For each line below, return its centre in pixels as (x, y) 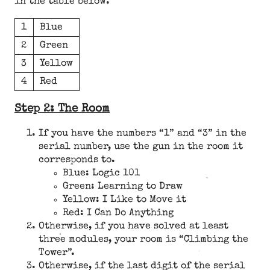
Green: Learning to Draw (123, 187)
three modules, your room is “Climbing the (143, 240)
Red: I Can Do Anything (118, 214)
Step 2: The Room (62, 110)
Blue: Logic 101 (101, 174)
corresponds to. (77, 161)
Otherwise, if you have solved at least (133, 227)
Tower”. (57, 253)
